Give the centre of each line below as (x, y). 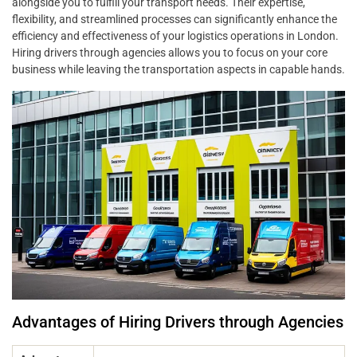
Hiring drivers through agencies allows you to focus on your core (170, 53)
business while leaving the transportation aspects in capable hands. (178, 70)
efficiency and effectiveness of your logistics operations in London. (175, 36)
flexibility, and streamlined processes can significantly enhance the (175, 20)
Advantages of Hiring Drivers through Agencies (178, 322)
